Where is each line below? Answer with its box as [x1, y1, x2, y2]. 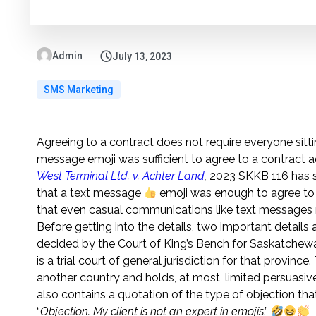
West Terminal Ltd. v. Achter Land [37, 169, 205, 183]
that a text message [37, 186, 144, 200]
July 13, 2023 [112, 51, 172, 63]
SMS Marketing [44, 84, 114, 96]
